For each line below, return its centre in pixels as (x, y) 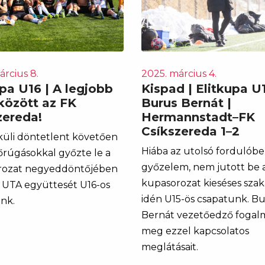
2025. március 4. (179, 73)
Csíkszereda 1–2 (190, 131)
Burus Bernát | (186, 103)
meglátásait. (170, 247)
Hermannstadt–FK (198, 117)
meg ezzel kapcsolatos (195, 231)
